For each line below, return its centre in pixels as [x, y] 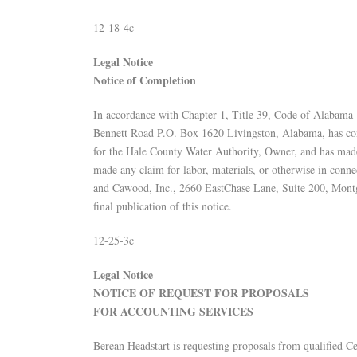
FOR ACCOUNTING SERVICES [173, 311]
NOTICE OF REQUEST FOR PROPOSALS [201, 293]
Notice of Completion [145, 80]
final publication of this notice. [163, 206]
